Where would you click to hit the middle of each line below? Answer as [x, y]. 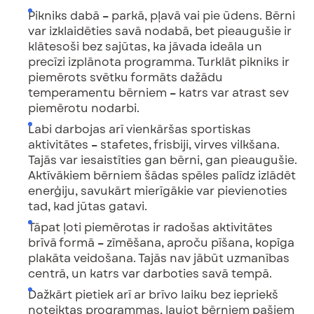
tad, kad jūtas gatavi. [88, 206]
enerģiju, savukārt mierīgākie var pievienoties [158, 191]
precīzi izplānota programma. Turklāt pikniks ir [159, 62]
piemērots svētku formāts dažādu [125, 77]
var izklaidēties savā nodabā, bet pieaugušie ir [160, 31]
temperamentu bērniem [99, 93]
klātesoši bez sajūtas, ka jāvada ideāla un [145, 46]
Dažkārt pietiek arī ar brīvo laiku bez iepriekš [153, 294]
